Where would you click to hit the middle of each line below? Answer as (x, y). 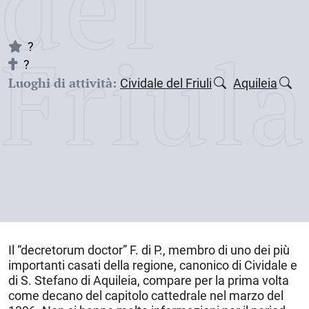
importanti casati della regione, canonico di (126, 265)
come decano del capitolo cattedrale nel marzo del (146, 296)
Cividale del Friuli (166, 83)
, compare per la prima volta (213, 280)
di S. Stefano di (51, 280)
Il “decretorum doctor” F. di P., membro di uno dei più (149, 250)
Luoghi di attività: (62, 83)
